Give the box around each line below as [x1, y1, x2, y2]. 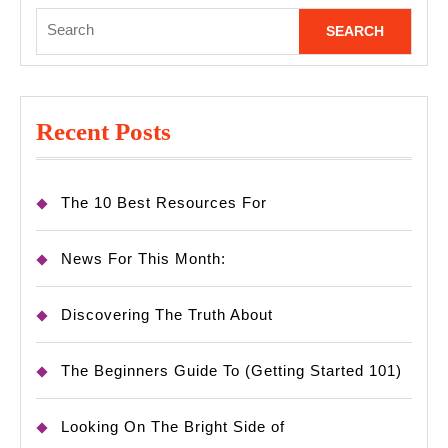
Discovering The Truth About [61, 306, 273, 324]
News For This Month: [61, 250, 226, 268]
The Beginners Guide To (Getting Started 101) [61, 362, 402, 380]
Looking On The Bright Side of [61, 418, 285, 436]
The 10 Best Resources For [61, 194, 267, 212]
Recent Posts [36, 118, 171, 146]
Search [36, 10, 83, 28]
